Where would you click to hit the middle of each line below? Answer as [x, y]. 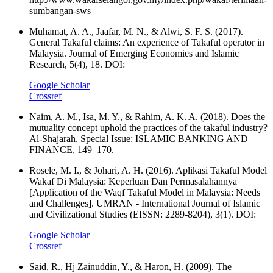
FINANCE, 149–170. [72, 150]
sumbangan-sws [60, 11]
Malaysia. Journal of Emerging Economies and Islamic [134, 54]
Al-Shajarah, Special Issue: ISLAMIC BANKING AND [139, 139]
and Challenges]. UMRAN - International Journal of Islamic [145, 204]
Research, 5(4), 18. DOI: [77, 65]
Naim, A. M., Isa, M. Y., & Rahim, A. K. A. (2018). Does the [147, 117]
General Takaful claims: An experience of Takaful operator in [147, 43]
